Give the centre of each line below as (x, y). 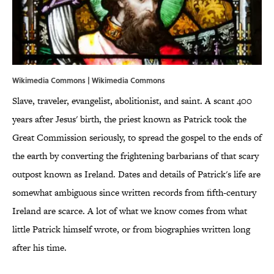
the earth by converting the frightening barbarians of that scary (135, 156)
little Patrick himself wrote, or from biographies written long (131, 229)
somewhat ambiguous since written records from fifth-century (134, 193)
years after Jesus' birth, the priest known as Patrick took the (129, 119)
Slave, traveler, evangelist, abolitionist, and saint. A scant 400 (132, 101)
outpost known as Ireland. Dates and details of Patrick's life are (136, 174)
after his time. (39, 248)
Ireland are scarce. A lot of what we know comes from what (130, 211)
